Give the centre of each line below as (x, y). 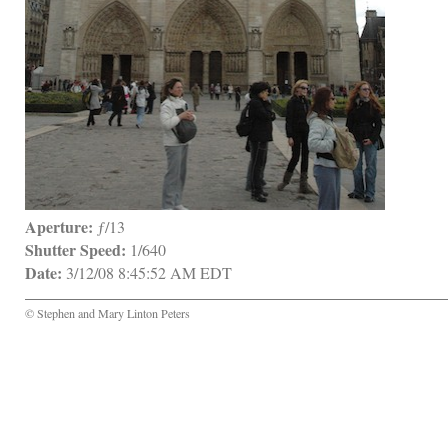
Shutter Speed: (75, 249)
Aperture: (59, 226)
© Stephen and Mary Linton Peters (107, 313)
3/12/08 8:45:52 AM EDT (147, 272)
